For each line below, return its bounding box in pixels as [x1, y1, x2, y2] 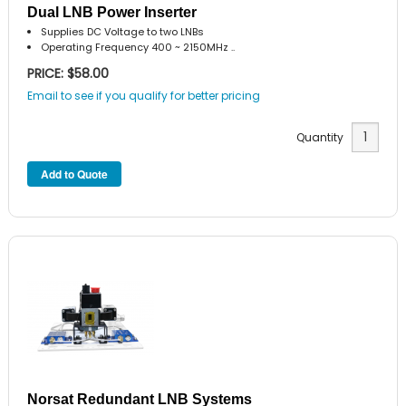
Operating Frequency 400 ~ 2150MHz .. [41, 40, 236, 55]
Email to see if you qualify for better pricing [27, 87, 261, 103]
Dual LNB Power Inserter [27, 5, 198, 21]
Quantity [295, 130, 352, 146]
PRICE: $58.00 [27, 63, 110, 82]
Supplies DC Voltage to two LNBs [41, 24, 205, 40]
